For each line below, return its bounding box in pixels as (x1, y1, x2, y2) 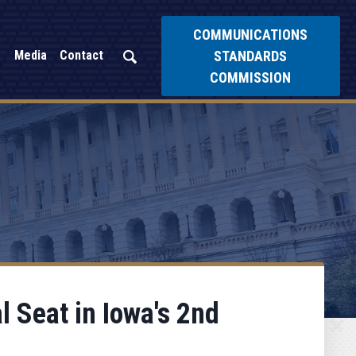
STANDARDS (214, 47, 288, 64)
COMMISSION (210, 68, 292, 86)
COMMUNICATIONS (193, 25, 308, 43)
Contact (59, 48, 103, 63)
